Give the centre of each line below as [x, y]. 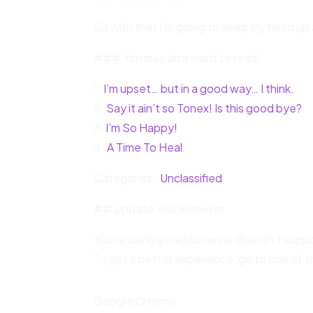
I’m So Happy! [142, 128]
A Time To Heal [145, 147]
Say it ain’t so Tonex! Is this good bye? [204, 108]
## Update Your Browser [159, 209]
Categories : [127, 178]
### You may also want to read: [177, 58]
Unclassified [191, 178]
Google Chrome [135, 301]
